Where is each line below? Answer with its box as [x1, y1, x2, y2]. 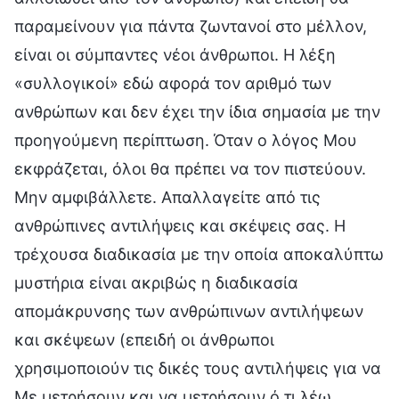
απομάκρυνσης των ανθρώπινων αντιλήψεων [14, 301, 363, 321]
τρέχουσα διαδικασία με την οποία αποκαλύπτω [14, 244, 384, 264]
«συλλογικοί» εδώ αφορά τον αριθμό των [14, 73, 331, 93]
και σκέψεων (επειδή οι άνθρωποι [14, 330, 274, 349]
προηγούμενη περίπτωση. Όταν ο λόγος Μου [14, 130, 357, 150]
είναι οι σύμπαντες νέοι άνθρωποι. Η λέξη [14, 45, 336, 64]
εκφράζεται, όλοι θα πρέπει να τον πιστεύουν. [14, 159, 366, 178]
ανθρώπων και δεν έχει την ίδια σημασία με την [14, 102, 380, 121]
